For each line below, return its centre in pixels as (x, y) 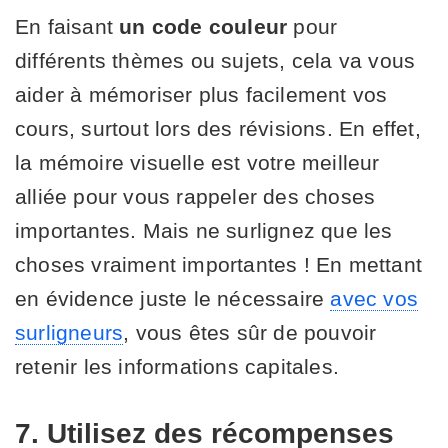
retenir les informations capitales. (177, 366)
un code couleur (203, 26)
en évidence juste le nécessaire (173, 298)
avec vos (374, 298)
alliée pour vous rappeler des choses (195, 196)
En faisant (67, 26)
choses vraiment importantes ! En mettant (219, 264)
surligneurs (69, 332)
